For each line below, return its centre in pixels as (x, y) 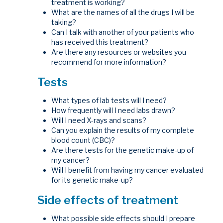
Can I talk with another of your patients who (123, 32)
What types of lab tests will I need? (109, 101)
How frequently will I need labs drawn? (113, 111)
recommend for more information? (109, 62)
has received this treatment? (100, 42)
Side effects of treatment (108, 200)
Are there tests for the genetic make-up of (123, 150)
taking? (64, 22)
